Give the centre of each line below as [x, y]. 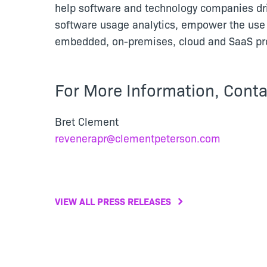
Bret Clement [87, 121]
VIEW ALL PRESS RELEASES [113, 201]
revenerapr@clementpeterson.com [138, 138]
